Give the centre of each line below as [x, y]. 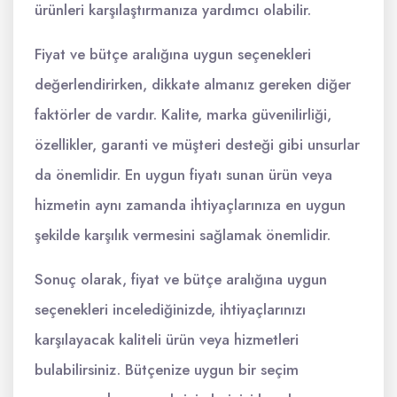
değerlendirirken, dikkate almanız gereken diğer [193, 85]
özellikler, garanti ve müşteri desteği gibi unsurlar [197, 145]
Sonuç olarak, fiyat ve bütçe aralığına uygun [181, 280]
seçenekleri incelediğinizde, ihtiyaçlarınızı [170, 310]
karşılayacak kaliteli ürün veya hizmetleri [167, 340]
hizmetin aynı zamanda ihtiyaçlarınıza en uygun [190, 205]
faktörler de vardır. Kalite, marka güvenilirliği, [183, 115]
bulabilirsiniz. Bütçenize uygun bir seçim [167, 370]
